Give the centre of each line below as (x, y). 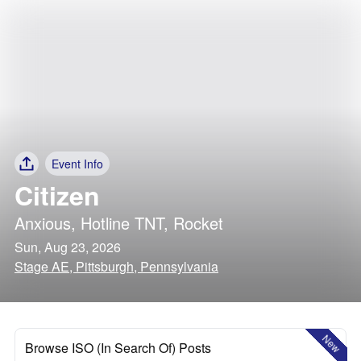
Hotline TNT (122, 223)
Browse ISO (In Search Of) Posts (118, 348)
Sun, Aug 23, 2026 (68, 247)
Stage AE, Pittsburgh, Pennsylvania (116, 266)
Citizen (57, 195)
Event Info (77, 164)
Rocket (198, 223)
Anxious (43, 223)
